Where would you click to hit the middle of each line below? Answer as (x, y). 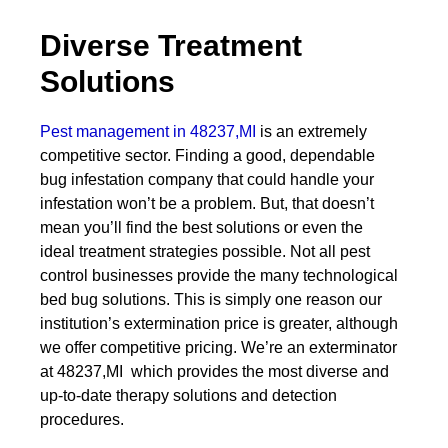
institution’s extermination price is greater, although (219, 323)
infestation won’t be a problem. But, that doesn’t (207, 203)
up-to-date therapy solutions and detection (188, 395)
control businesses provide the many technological (219, 275)
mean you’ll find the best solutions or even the (201, 227)
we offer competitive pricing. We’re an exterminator (218, 347)
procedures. (82, 419)
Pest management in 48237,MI (148, 131)
